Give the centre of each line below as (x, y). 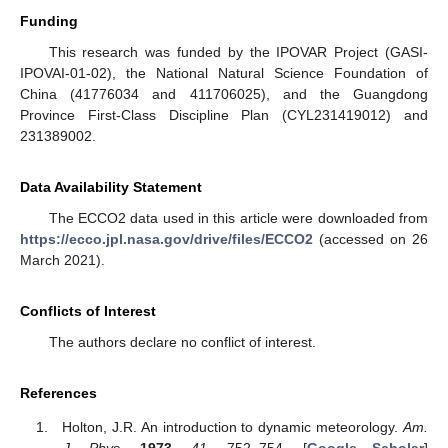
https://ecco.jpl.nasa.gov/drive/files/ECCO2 (166, 238)
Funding (49, 20)
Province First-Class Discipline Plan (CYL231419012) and (224, 114)
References (58, 392)
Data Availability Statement (111, 186)
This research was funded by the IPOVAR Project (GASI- (238, 51)
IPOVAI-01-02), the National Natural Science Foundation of (224, 72)
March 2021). (62, 259)
